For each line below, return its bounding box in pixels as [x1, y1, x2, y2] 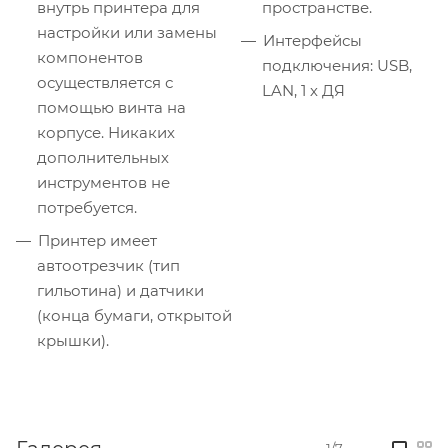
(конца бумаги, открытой [37, 305, 232, 325]
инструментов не [37, 172, 170, 192]
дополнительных [37, 147, 169, 167]
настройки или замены [37, 22, 217, 42]
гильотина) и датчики [37, 280, 204, 300]
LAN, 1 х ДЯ [262, 80, 345, 100]
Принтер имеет [38, 230, 157, 250]
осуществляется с [37, 72, 173, 92]
